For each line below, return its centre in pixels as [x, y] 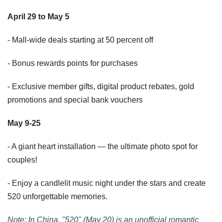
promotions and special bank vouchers [75, 100]
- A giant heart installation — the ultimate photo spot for [103, 147]
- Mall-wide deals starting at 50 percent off [80, 40]
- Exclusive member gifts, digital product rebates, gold [101, 87]
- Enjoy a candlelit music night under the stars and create [107, 183]
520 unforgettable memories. [57, 197]
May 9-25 [24, 123]
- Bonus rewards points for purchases [73, 63]
